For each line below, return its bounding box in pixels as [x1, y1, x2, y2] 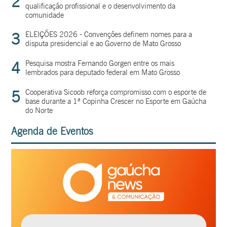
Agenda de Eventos [11, 125, 94, 138]
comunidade [25, 11, 64, 20]
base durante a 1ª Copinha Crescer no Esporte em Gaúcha [25, 97, 207, 106]
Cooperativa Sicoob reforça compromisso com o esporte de [25, 88, 207, 97]
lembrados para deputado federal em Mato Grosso [25, 68, 180, 78]
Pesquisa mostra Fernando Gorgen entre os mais [25, 59, 175, 68]
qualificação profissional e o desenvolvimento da [25, 2, 176, 11]
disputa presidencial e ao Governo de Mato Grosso [25, 39, 181, 49]
